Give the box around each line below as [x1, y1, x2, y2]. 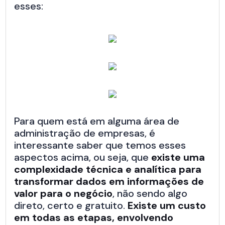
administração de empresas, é [14, 127, 156, 140]
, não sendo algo [113, 187, 188, 200]
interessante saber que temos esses [14, 139, 186, 152]
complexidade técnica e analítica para [14, 163, 202, 176]
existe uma [151, 151, 205, 164]
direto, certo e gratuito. [14, 199, 126, 212]
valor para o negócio [14, 187, 113, 200]
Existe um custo [125, 199, 206, 212]
